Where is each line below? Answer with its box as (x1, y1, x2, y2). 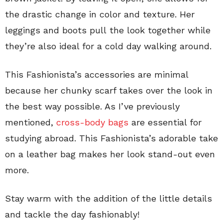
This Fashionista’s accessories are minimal (5, 69, 188, 80)
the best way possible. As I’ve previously (5, 101, 180, 112)
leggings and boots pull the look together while (5, 25, 211, 36)
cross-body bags (56, 117, 128, 128)
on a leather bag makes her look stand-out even (5, 149, 215, 160)
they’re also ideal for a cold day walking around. (5, 41, 212, 52)
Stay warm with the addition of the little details (5, 193, 212, 204)
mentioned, (5, 117, 56, 128)
